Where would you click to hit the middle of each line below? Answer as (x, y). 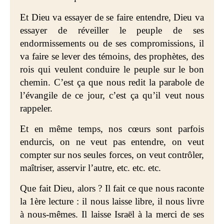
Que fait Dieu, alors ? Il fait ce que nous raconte (112, 188)
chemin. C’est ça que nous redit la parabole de (112, 82)
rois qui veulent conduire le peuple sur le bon (112, 69)
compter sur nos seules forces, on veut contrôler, (112, 155)
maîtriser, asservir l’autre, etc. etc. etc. (90, 168)
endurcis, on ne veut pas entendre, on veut (112, 142)
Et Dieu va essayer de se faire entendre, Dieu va (112, 17)
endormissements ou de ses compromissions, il (112, 43)
